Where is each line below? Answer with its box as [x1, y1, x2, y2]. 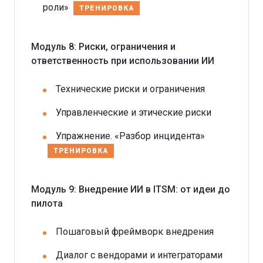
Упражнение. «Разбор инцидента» [56, 130, 205, 141]
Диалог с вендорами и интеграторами [56, 249, 222, 261]
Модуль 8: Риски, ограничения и [31, 41, 176, 52]
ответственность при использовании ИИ [31, 55, 214, 66]
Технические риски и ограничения [56, 83, 205, 95]
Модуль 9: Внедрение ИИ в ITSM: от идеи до [31, 183, 230, 195]
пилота [31, 197, 63, 209]
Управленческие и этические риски [56, 106, 211, 118]
